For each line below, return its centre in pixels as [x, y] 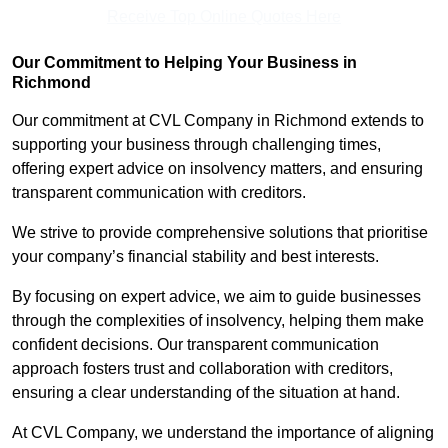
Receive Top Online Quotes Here [224, 17]
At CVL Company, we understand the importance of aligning [223, 433]
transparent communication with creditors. [161, 193]
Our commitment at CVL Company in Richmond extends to [218, 121]
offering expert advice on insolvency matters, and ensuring [217, 169]
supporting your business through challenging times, [196, 145]
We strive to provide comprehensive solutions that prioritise [220, 233]
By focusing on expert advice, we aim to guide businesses [216, 297]
